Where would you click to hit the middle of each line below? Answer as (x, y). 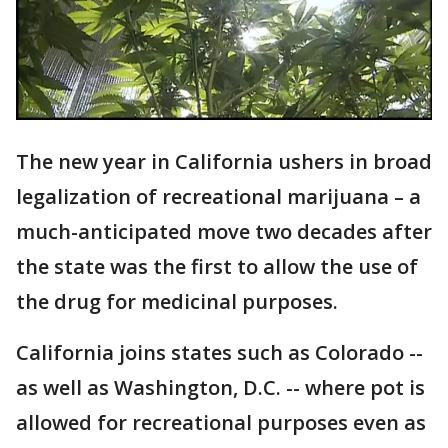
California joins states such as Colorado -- (219, 353)
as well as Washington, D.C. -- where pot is (220, 388)
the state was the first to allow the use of (217, 267)
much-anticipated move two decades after (224, 232)
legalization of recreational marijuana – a (218, 197)
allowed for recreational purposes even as (221, 423)
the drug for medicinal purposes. (177, 302)
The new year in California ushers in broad (224, 162)
